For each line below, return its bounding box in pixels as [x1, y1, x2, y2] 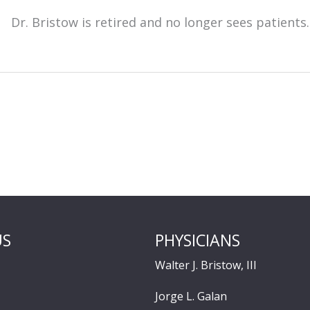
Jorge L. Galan [155, 288, 227, 304]
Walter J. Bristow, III [155, 257, 257, 273]
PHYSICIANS [155, 228, 240, 251]
